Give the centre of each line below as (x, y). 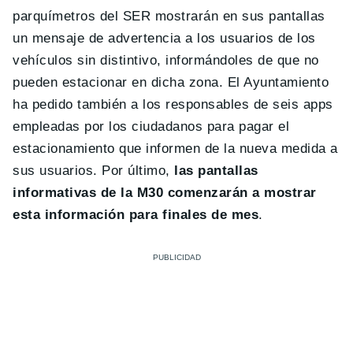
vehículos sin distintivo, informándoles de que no (166, 60)
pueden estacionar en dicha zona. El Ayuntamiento (171, 82)
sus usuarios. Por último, (94, 170)
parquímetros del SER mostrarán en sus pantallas (169, 16)
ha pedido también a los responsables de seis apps (173, 104)
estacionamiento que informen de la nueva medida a (175, 148)
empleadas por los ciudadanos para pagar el (151, 126)
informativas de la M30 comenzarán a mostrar (165, 192)
